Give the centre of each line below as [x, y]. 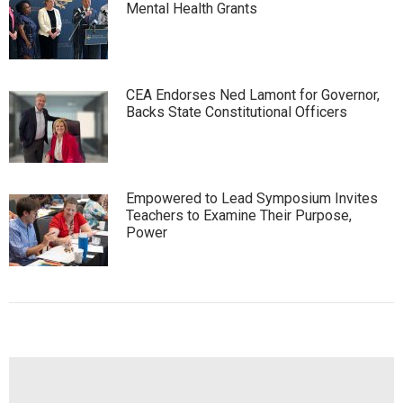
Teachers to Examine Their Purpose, [239, 216]
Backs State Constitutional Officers [237, 112]
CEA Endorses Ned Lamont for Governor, [253, 95]
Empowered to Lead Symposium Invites [252, 199]
